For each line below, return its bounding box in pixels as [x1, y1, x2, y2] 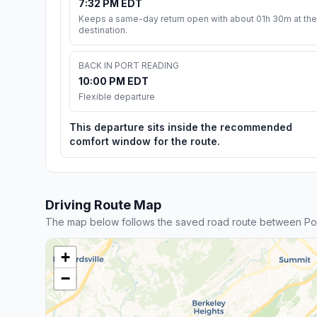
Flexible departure [79, 91, 155, 102]
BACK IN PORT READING [79, 59, 179, 71]
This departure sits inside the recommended [69, 120, 292, 133]
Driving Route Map [45, 197, 161, 212]
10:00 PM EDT [79, 74, 149, 87]
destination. [79, 24, 127, 35]
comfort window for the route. [69, 134, 220, 147]
